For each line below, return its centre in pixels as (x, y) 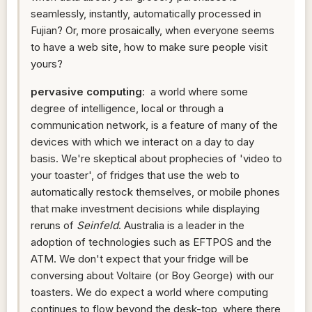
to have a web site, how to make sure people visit (149, 47)
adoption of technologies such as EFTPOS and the (151, 242)
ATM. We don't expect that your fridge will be (140, 259)
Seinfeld (97, 225)
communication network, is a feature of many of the (154, 125)
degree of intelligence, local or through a (127, 108)
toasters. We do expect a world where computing (149, 292)
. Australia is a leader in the (181, 225)
